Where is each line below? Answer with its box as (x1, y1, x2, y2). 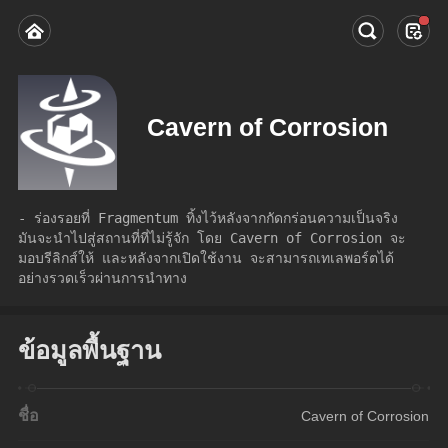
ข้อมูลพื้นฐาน (18, 335, 162, 364)
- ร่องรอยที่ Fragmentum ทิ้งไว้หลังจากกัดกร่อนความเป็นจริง (18, 209, 399, 226)
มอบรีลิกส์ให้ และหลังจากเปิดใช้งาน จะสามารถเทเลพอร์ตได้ (18, 249, 395, 266)
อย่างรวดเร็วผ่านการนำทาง (18, 269, 188, 286)
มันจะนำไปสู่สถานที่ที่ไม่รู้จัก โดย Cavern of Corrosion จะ (18, 229, 407, 246)
